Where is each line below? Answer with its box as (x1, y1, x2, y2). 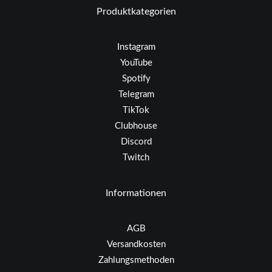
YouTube (120, 58, 152, 67)
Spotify (121, 74, 151, 83)
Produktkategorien (96, 7, 176, 16)
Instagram (117, 42, 155, 52)
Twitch (123, 153, 149, 162)
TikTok (123, 106, 149, 115)
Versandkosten (106, 240, 166, 249)
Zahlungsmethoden (98, 256, 174, 265)
